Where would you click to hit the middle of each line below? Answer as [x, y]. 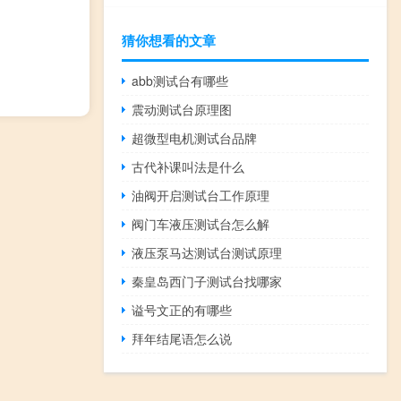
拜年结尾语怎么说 [182, 339]
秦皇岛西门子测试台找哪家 [207, 282]
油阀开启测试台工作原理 [201, 196]
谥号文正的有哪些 [182, 310]
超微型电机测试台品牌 [195, 138]
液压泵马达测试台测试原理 [207, 253]
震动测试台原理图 [182, 110]
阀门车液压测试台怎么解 [201, 224]
